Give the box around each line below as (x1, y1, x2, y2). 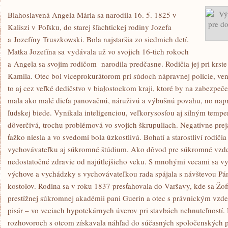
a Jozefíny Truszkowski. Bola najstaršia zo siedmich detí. (8, 34, 189, 44)
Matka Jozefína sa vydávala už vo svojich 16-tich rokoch (8, 46, 189, 56)
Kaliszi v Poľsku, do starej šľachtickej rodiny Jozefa (8, 22, 172, 32)
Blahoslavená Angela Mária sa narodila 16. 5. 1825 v (8, 10, 177, 20)
